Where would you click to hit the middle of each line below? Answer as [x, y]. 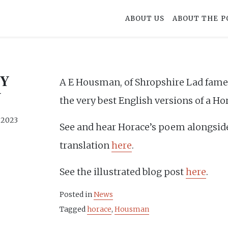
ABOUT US [145, 18]
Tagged [74, 209]
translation [86, 145]
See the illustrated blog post [123, 172]
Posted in [77, 194]
